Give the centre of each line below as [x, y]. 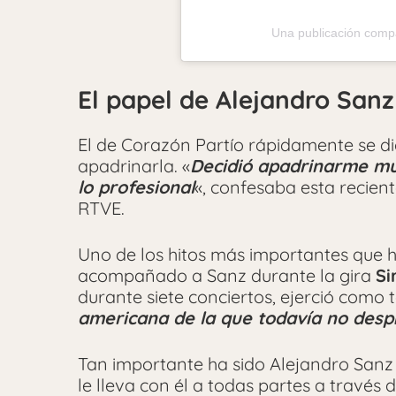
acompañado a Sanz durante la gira [227, 275]
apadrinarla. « [134, 165]
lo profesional [136, 187]
